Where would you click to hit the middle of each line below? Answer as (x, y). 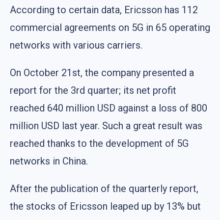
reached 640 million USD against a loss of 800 (109, 108)
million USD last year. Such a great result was (106, 125)
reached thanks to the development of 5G (99, 143)
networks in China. (49, 161)
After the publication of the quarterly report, (104, 188)
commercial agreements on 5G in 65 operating (110, 27)
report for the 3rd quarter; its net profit (93, 90)
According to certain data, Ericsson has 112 (104, 10)
